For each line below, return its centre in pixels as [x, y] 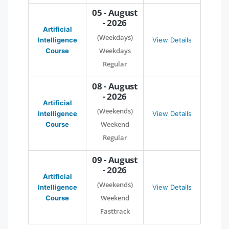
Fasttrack [115, 211]
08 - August [115, 86]
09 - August [115, 159]
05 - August [115, 12]
